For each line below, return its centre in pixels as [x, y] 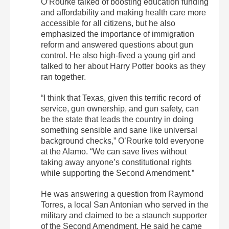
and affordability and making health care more [123, 13]
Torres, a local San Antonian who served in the [125, 205]
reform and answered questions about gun [117, 45]
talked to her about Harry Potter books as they [123, 66]
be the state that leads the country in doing [117, 120]
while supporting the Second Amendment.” [118, 173]
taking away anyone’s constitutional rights [116, 163]
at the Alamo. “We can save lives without [114, 152]
